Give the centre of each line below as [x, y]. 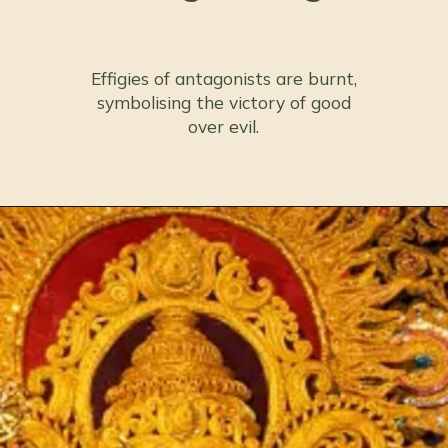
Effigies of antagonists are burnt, [223, 79]
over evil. [224, 127]
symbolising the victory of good [223, 103]
